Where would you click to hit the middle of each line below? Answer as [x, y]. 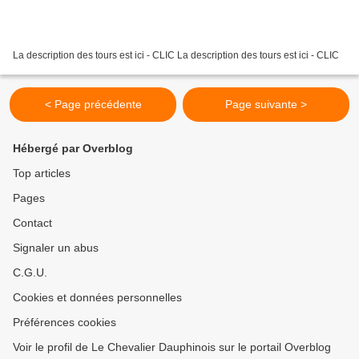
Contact [32, 223]
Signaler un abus [56, 248]
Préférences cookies [65, 322]
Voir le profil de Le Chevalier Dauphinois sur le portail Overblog [172, 347]
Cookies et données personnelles [97, 297]
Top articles [42, 173]
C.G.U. [30, 272]
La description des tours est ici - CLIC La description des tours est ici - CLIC [176, 55]
